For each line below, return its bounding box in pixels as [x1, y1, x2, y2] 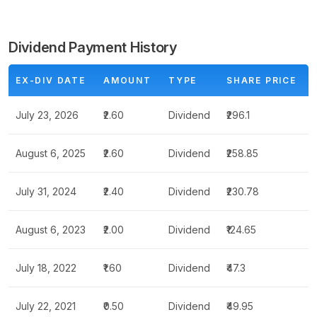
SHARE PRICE [226, 75, 296, 86]
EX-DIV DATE [16, 75, 86, 86]
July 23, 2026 [16, 109, 79, 121]
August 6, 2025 [16, 147, 86, 159]
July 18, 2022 [16, 262, 76, 274]
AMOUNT [103, 75, 151, 86]
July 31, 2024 [16, 185, 76, 197]
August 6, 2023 [16, 224, 86, 236]
